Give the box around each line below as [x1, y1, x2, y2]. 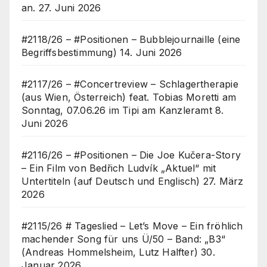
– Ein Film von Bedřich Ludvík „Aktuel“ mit [21, 162, 216, 175]
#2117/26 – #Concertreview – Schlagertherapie [21, 78, 238, 91]
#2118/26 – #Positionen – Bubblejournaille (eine [21, 33, 241, 46]
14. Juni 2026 [120, 46, 182, 59]
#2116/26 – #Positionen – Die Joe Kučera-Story [21, 149, 241, 162]
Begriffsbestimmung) [21, 46, 117, 59]
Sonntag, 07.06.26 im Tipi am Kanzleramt [21, 104, 212, 117]
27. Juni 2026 [38, 2, 101, 14]
